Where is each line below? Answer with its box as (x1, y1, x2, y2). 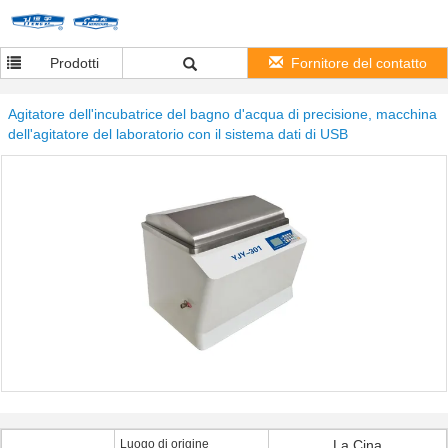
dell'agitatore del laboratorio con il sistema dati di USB (8, 126, 348, 142)
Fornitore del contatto (290, 55, 427, 71)
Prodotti (49, 55, 99, 71)
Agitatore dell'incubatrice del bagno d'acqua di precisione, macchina (8, 106, 437, 122)
